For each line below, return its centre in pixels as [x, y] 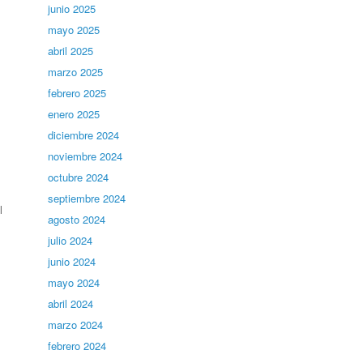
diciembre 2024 [84, 135]
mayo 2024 [74, 282]
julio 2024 [70, 240]
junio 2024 [72, 261]
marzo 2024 [76, 325]
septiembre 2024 [87, 198]
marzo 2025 [76, 72]
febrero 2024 [77, 346]
